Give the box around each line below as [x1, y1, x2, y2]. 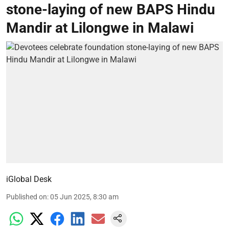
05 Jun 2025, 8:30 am [50, 193, 119, 201]
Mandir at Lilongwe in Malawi [6, 19, 194, 36]
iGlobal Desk [6, 174, 52, 185]
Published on [6, 193, 47, 201]
